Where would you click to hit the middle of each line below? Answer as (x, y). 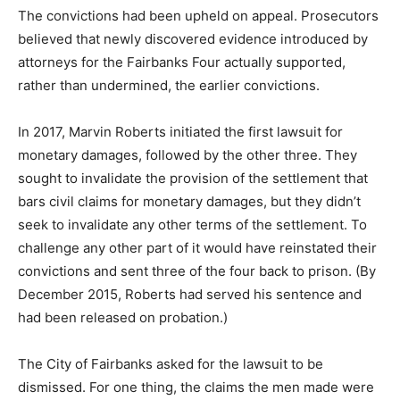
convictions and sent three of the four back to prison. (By (197, 271)
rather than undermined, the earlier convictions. (169, 85)
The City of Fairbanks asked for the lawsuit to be (171, 364)
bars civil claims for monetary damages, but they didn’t (189, 201)
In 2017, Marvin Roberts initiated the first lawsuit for (180, 132)
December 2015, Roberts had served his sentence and (190, 294)
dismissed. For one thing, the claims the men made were (196, 387)
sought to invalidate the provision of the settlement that (193, 178)
